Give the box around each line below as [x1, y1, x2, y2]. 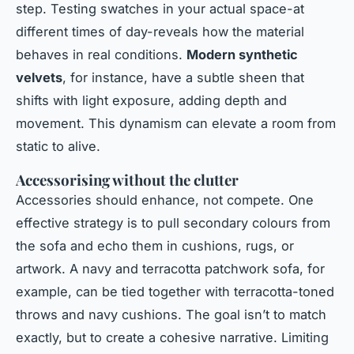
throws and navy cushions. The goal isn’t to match [16, 307, 326, 323]
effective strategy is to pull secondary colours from [16, 215, 330, 232]
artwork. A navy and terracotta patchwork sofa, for [16, 261, 325, 277]
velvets [16, 70, 62, 86]
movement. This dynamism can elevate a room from [16, 115, 336, 132]
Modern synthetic [186, 47, 298, 63]
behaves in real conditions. [16, 47, 186, 63]
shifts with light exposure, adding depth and [16, 92, 287, 109]
